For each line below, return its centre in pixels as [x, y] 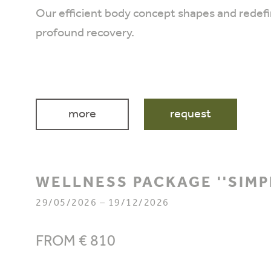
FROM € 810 [76, 242]
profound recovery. [86, 33]
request [191, 114]
